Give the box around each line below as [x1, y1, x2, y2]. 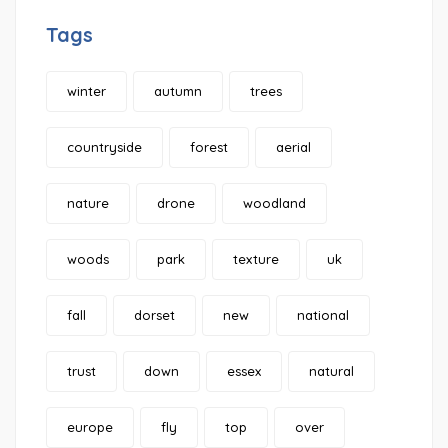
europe [67, 419, 113, 436]
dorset [134, 307, 175, 324]
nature [67, 195, 109, 212]
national [297, 307, 349, 324]
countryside [67, 139, 142, 156]
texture [233, 251, 279, 268]
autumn [154, 83, 202, 100]
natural [309, 363, 354, 380]
